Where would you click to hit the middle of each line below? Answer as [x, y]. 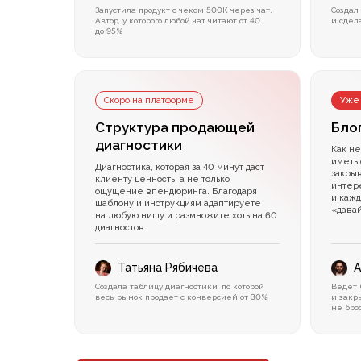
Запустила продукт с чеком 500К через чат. [184, 10]
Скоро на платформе [149, 101]
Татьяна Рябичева [168, 268]
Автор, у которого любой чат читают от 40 [178, 21]
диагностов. [121, 228]
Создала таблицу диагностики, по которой [180, 287]
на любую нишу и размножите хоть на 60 [186, 216]
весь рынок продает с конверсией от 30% [181, 297]
